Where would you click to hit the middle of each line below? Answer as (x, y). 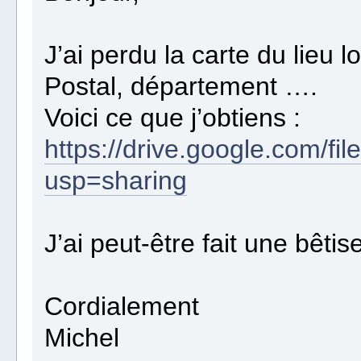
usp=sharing (116, 181)
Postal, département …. (181, 87)
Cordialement (122, 307)
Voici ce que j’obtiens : (173, 118)
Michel (82, 338)
